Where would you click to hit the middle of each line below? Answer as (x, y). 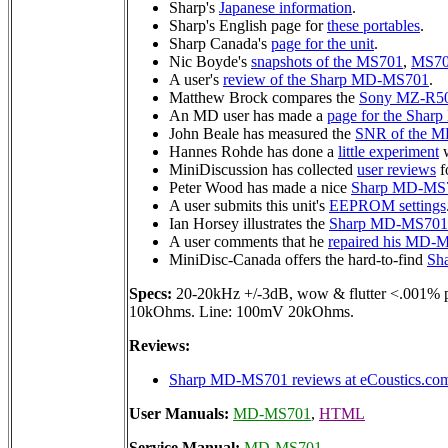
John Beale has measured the (262, 133)
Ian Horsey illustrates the (249, 223)
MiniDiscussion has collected (263, 169)
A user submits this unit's (249, 205)
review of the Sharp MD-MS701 (326, 79)
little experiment (388, 151)
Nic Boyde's (210, 61)
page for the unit (322, 43)
